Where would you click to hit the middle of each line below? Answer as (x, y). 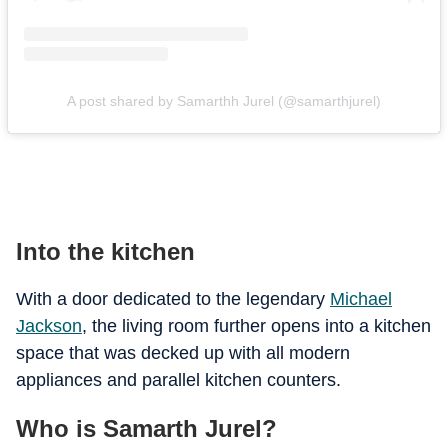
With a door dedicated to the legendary (173, 299)
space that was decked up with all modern (183, 353)
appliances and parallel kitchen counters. (178, 380)
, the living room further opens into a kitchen (256, 326)
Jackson (49, 326)
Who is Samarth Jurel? (146, 428)
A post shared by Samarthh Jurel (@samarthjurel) (224, 100)
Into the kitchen (105, 251)
